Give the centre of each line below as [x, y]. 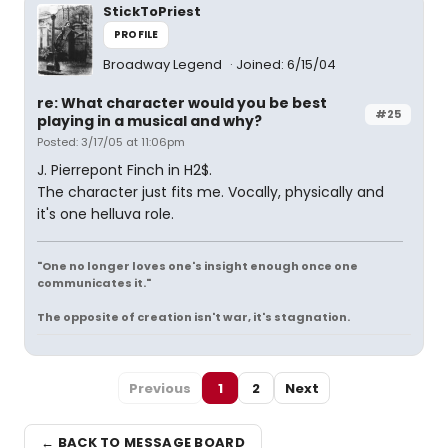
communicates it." [94, 283]
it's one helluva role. [105, 214]
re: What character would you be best [182, 103]
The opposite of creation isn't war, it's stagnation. [193, 317]
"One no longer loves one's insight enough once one [197, 266]
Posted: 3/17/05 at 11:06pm [111, 142]
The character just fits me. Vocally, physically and [210, 192]
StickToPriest [152, 11]
